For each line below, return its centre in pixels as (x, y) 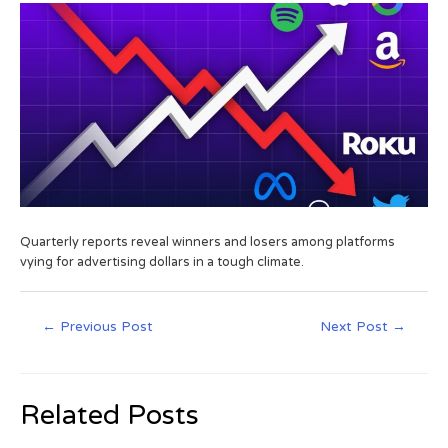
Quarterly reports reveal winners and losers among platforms (207, 242)
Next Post (355, 327)
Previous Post (105, 327)
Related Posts (109, 415)
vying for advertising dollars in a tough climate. (162, 262)
